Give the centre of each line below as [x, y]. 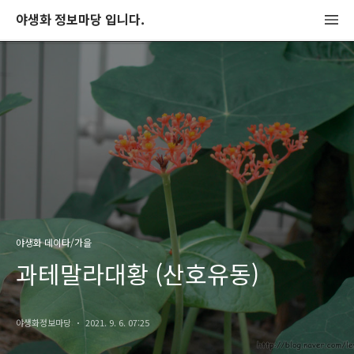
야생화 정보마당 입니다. [80, 19]
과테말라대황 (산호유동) [137, 273]
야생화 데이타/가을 [54, 242]
